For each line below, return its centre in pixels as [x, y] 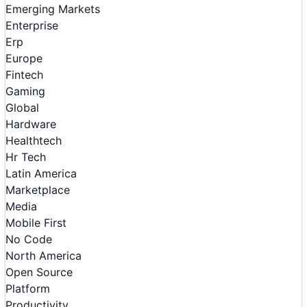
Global [22, 108]
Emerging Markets [53, 9]
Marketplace [38, 190]
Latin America [41, 174]
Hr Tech [26, 157]
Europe [24, 59]
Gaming [25, 91]
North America [44, 256]
